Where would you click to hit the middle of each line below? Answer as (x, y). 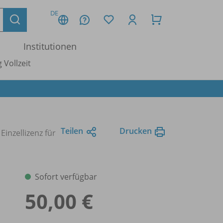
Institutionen (50, 46)
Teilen (72, 131)
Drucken (136, 131)
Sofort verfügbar (66, 176)
